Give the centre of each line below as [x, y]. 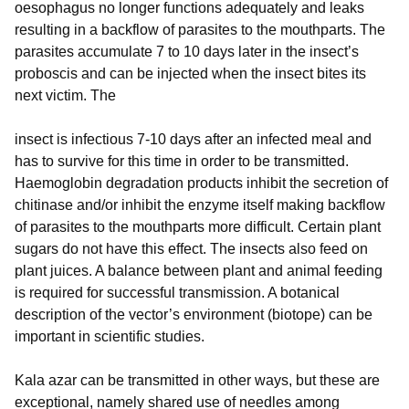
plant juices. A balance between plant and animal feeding [199, 271]
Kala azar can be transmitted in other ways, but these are [197, 381]
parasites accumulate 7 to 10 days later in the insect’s [187, 52]
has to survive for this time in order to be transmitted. [182, 162]
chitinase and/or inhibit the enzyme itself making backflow [200, 205]
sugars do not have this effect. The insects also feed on [191, 249]
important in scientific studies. [110, 337]
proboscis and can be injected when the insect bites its [190, 74]
